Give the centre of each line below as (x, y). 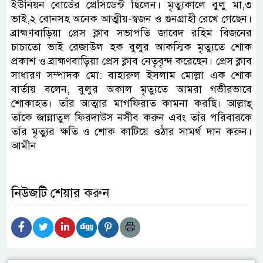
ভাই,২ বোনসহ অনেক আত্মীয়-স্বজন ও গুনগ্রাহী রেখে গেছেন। (131, 19)
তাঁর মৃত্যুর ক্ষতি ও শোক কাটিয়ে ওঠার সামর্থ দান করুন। (131, 132)
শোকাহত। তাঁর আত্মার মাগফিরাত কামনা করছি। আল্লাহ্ (131, 104)
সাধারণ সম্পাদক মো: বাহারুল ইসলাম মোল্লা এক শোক (131, 75)
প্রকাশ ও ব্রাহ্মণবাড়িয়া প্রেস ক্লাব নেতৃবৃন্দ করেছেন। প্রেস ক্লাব (131, 61)
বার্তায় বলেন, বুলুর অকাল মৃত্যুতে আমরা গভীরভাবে (131, 90)
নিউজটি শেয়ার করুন (60, 193)
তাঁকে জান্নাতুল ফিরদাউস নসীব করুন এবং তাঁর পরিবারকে (131, 118)
